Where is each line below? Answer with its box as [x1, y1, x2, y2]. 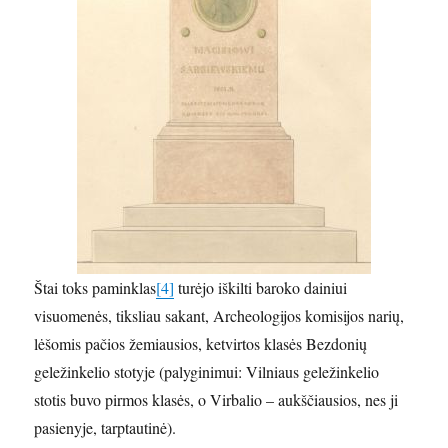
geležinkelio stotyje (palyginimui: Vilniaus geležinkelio [34, 361, 380, 382]
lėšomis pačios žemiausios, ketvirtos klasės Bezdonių [34, 333, 368, 354]
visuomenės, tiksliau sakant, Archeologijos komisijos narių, [34, 305, 405, 326]
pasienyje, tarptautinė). [34, 417, 177, 438]
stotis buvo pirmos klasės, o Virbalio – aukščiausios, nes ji [34, 389, 399, 410]
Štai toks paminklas [34, 277, 157, 298]
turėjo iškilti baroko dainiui [174, 277, 348, 298]
